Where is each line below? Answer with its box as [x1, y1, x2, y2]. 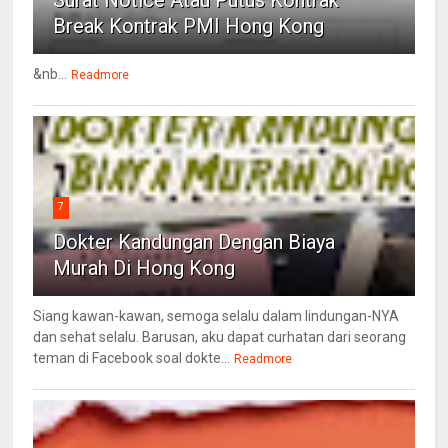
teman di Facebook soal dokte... [33, 350, 231, 367]
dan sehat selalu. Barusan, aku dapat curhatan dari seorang [33, 329, 407, 346]
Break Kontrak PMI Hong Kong [53, 14, 325, 39]
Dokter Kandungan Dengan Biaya [53, 230, 336, 255]
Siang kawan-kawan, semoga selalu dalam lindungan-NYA [33, 308, 400, 325]
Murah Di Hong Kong [53, 256, 236, 281]
